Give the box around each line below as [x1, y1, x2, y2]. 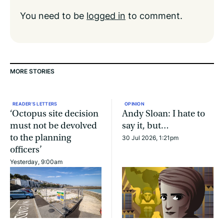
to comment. [125, 8, 182, 22]
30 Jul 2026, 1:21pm [122, 133, 178, 142]
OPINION [124, 100, 144, 107]
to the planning [10, 132, 71, 143]
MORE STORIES [10, 66, 54, 75]
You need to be [20, 8, 86, 22]
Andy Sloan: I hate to [122, 108, 205, 119]
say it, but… [122, 120, 169, 131]
